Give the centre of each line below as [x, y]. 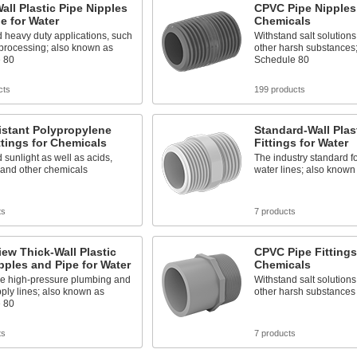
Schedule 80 [281, 60]
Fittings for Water [301, 143]
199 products [279, 89]
